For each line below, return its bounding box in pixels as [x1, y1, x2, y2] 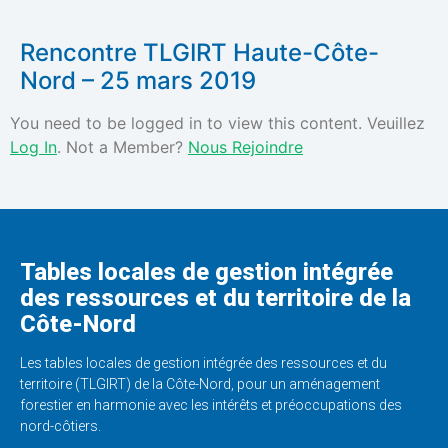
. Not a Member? [57, 137, 188, 158]
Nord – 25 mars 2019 [20, 66, 256, 96]
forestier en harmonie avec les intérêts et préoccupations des [20, 397, 402, 414]
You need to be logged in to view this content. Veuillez [10, 113, 425, 134]
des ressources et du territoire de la [20, 284, 411, 313]
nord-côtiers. [20, 418, 101, 435]
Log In [10, 137, 57, 158]
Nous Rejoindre [188, 137, 303, 158]
